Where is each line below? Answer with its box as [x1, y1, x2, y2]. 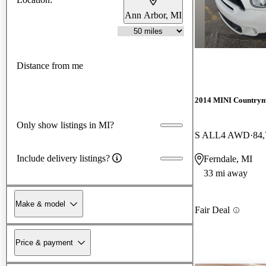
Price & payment [15, 237, 73, 247]
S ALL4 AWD [195, 130, 250, 141]
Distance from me [17, 61, 83, 71]
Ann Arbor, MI [125, 9, 182, 20]
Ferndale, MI [204, 154, 252, 164]
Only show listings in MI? [17, 119, 114, 130]
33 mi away [204, 168, 248, 179]
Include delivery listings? [17, 153, 110, 163]
